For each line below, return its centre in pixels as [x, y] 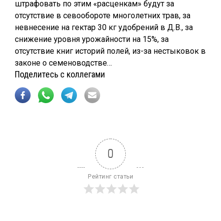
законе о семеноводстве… [63, 63]
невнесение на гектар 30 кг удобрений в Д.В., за [104, 27]
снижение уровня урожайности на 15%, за [92, 39]
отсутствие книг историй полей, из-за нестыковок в [110, 51]
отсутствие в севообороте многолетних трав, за [103, 16]
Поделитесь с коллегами [60, 74]
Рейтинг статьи [110, 177]
